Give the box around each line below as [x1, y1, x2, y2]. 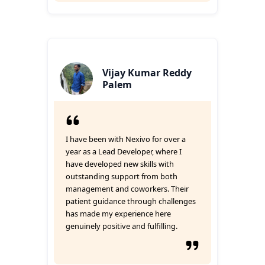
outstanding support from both [66, 171, 177, 182]
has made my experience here [66, 208, 171, 219]
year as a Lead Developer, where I [66, 146, 182, 157]
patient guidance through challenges [66, 196, 196, 206]
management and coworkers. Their [66, 183, 189, 194]
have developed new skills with [66, 159, 174, 169]
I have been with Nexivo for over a [66, 134, 186, 144]
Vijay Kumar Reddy [102, 66, 192, 79]
